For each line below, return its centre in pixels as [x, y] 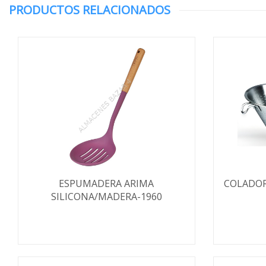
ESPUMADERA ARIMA [107, 183]
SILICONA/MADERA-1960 [106, 197]
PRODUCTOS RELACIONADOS [90, 10]
